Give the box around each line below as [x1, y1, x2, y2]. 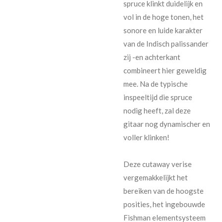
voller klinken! [123, 132, 169, 142]
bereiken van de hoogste [123, 186, 204, 195]
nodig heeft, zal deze [123, 106, 191, 115]
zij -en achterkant [123, 52, 180, 61]
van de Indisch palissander [123, 39, 209, 48]
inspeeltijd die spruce [123, 92, 192, 102]
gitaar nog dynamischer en [123, 119, 210, 128]
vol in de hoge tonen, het [123, 12, 204, 21]
